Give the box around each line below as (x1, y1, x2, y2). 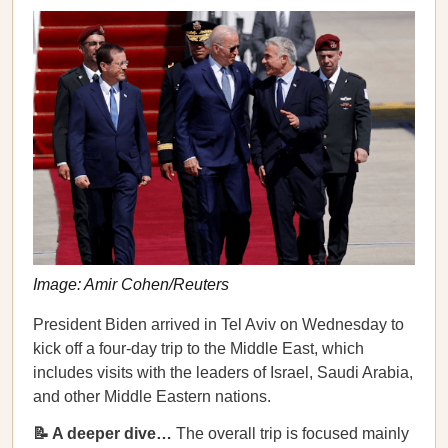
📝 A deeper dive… (33, 425, 172, 442)
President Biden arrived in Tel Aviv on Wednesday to (33, 316, 404, 333)
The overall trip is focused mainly (172, 425, 409, 442)
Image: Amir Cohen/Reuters (33, 276, 229, 294)
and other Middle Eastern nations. (33, 388, 271, 405)
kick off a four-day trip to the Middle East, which (33, 340, 364, 357)
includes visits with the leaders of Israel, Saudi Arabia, (33, 364, 413, 381)
